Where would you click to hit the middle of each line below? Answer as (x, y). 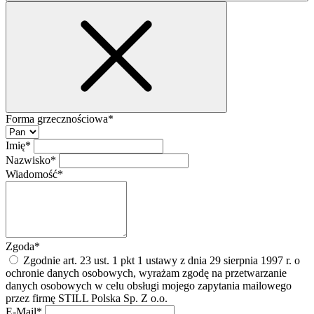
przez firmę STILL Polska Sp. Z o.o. (87, 299)
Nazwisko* (32, 161)
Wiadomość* (34, 175)
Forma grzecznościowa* (60, 119)
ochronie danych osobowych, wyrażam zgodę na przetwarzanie (146, 273)
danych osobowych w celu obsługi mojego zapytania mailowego (149, 286)
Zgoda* (23, 247)
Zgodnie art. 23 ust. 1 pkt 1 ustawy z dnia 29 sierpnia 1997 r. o (160, 261)
